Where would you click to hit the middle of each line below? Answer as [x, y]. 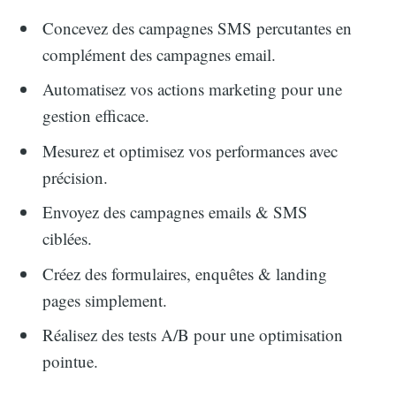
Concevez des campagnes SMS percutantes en [198, 27]
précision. [76, 177]
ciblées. [68, 239]
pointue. [71, 362]
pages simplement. [105, 300]
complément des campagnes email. [160, 54]
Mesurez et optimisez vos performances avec [190, 150]
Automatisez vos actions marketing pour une [193, 89]
